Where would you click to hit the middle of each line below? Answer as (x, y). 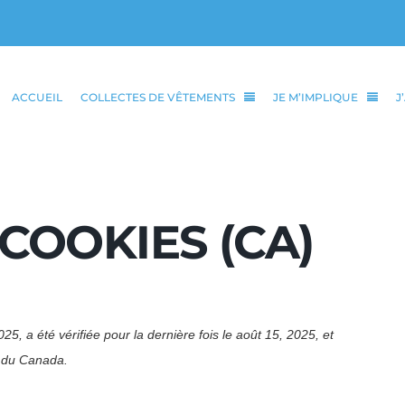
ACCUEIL (37, 97)
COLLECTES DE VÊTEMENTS (157, 97)
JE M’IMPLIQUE (315, 97)
